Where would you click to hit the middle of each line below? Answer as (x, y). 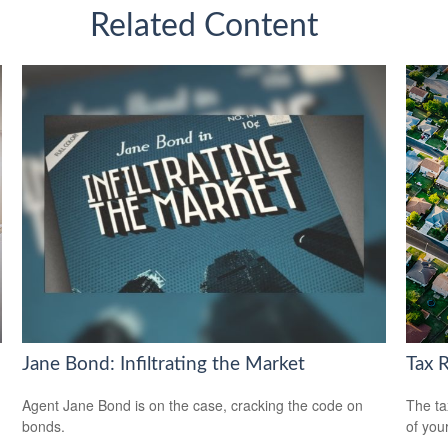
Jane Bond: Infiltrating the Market (164, 365)
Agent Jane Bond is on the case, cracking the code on (193, 404)
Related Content (204, 25)
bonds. (44, 425)
